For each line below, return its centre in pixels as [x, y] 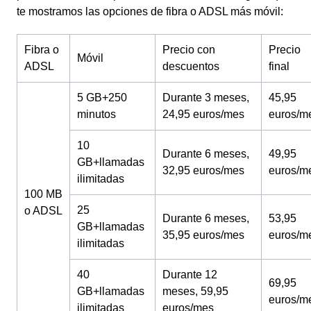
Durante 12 [190, 275]
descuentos [191, 66]
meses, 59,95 [195, 291]
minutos [96, 114]
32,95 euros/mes [203, 170]
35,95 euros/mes [203, 235]
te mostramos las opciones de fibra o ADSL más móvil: [153, 11]
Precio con [189, 50]
